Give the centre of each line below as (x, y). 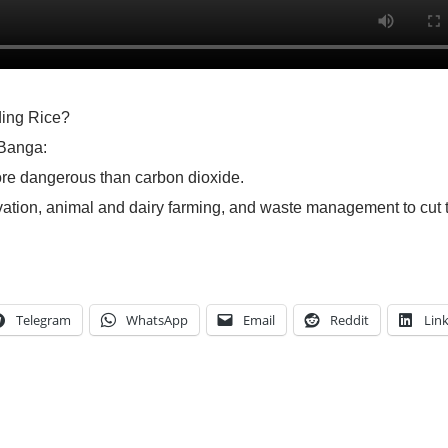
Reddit (349, 320)
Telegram (43, 320)
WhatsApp (157, 320)
